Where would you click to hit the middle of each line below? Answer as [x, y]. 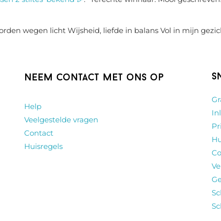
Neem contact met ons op [94, 78]
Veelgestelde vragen [61, 119]
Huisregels [43, 146]
